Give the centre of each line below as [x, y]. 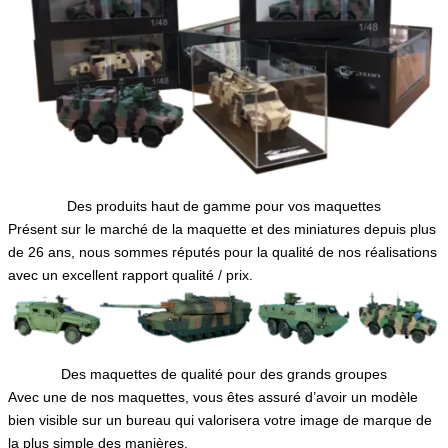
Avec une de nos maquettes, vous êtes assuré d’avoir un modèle [213, 397]
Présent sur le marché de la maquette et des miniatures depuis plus [222, 228]
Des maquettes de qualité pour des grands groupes [224, 374]
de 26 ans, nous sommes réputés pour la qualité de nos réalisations [222, 251]
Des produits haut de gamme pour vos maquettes [224, 205]
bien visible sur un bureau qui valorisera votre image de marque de [220, 420]
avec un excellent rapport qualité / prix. [130, 274]
